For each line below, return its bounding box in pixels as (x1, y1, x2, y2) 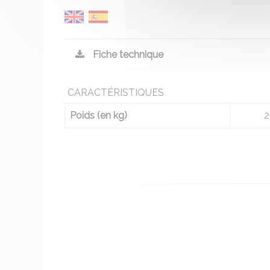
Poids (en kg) (70, 110, 127, 121)
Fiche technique (90, 49, 163, 60)
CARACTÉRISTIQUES (67, 87, 164, 98)
